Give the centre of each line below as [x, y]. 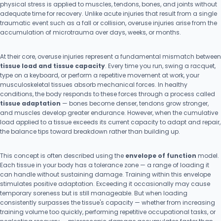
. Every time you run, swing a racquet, [160, 66]
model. [208, 156]
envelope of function [161, 156]
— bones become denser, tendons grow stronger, [135, 103]
